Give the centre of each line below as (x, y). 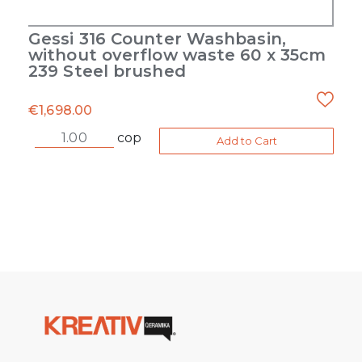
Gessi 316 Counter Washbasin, (157, 38)
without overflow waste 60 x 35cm (177, 55)
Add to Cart (246, 140)
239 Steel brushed (107, 71)
